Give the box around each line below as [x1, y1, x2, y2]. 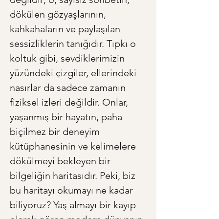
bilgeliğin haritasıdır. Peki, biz [10, 170, 138, 182]
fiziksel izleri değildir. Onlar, [10, 96, 131, 109]
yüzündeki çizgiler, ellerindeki [10, 67, 139, 79]
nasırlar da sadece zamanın [10, 82, 128, 94]
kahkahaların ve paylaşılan [10, 23, 123, 35]
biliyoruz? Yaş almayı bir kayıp [10, 199, 138, 211]
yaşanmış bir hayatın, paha [10, 111, 125, 123]
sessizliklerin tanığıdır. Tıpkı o [10, 38, 138, 50]
